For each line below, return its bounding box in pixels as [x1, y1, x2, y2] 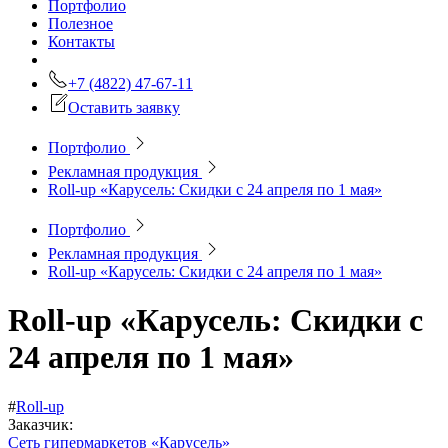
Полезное [48, 14, 113, 32]
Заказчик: [8, 415, 77, 433]
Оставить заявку [68, 98, 180, 116]
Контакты [48, 32, 115, 50]
